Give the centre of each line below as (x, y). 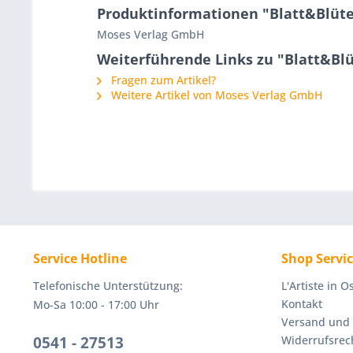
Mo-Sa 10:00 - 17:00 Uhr (96, 305)
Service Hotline (80, 258)
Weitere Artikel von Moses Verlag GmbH (215, 95)
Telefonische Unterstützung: (108, 286)
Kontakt (302, 304)
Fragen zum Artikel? (162, 80)
